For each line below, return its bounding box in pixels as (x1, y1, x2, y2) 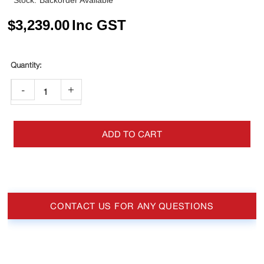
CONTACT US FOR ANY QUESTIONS (50, 200, 214, 212)
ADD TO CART (101, 128, 162, 140)
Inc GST (72, 16, 127, 33)
